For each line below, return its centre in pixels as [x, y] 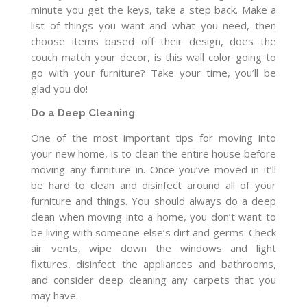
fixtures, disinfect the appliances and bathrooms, [153, 264]
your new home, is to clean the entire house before [153, 154]
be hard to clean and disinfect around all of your [153, 185]
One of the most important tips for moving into [153, 138]
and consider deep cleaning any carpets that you [153, 280]
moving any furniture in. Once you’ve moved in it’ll [153, 170]
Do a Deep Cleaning [83, 113]
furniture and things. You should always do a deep [153, 201]
